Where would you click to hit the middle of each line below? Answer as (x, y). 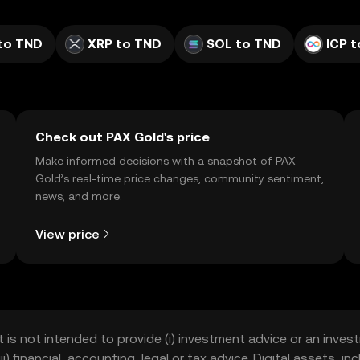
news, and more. (79, 196)
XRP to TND (125, 44)
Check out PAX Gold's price (123, 137)
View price (67, 234)
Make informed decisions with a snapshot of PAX (166, 161)
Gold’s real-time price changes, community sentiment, (180, 178)
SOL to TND (244, 44)
